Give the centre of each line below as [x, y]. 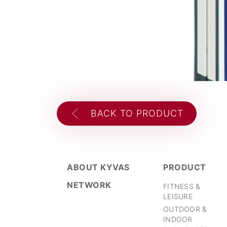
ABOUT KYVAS [98, 167]
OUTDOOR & [185, 209]
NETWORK [89, 185]
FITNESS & [182, 186]
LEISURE [178, 196]
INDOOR [178, 219]
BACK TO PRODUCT [137, 113]
